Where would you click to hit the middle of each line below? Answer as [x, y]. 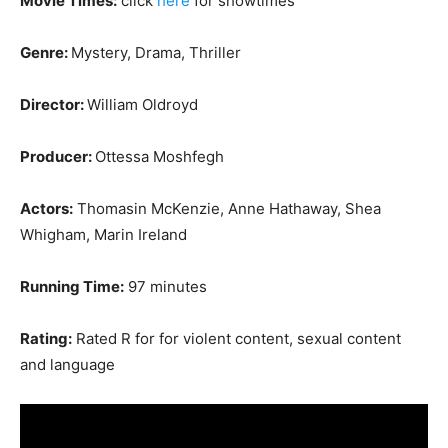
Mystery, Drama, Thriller [156, 53]
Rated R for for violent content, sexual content [236, 339]
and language [67, 365]
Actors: [46, 209]
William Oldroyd [142, 105]
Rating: [46, 339]
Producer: [57, 157]
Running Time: [72, 287]
